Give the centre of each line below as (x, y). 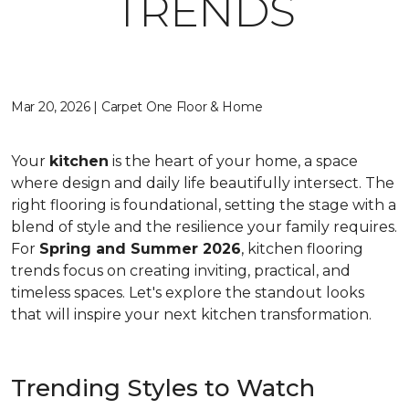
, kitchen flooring (302, 249)
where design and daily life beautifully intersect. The (203, 183)
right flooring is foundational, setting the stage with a (204, 205)
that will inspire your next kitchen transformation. (191, 315)
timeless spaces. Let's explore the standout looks (188, 293)
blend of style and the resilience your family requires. (204, 227)
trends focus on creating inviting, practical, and (181, 271)
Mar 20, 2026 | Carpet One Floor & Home (137, 107)
